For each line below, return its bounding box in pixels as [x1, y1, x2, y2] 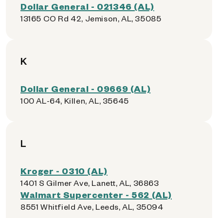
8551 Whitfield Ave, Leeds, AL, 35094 [20, 201, 163, 212]
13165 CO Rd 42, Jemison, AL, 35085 [20, 13, 162, 23]
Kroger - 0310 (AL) [20, 165, 108, 176]
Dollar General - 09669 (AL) [20, 83, 151, 94]
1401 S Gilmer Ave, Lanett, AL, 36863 [20, 178, 159, 188]
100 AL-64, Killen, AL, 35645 [20, 95, 129, 106]
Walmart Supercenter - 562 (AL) [20, 189, 172, 200]
